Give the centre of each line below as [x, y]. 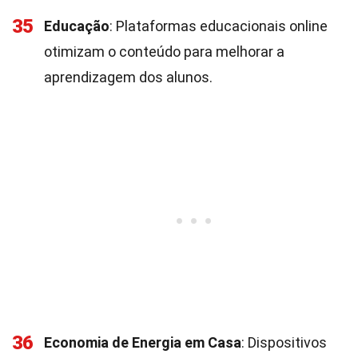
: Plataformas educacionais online [219, 26]
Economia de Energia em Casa [143, 342]
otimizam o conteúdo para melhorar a [164, 52]
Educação [77, 26]
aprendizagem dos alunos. [128, 77]
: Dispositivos [284, 342]
